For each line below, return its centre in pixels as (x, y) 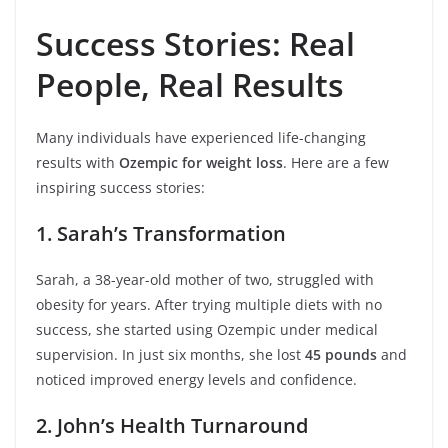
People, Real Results (190, 84)
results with (77, 162)
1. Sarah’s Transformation (161, 233)
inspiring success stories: (120, 187)
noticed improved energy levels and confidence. (196, 379)
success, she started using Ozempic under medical (207, 329)
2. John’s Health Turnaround (172, 425)
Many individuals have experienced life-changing (201, 137)
